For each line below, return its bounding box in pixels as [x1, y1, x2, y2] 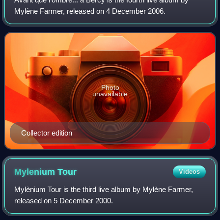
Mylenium [14, 167, 58, 177]
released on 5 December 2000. [14, 196, 113, 205]
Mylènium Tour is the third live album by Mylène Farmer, [14, 185, 193, 194]
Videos [178, 168, 200, 176]
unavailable [92, 90, 128, 98]
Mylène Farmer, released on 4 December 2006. [14, 7, 166, 16]
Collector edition [21, 129, 72, 137]
